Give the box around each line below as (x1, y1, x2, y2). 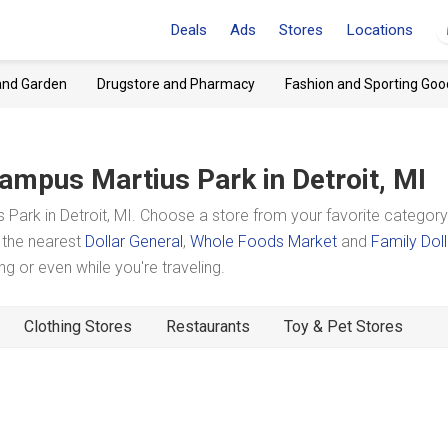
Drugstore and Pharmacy (97, 76, 255, 92)
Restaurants (166, 317, 250, 336)
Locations (346, 21, 413, 39)
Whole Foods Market (190, 232, 337, 251)
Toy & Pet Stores (284, 317, 403, 336)
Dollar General (85, 232, 183, 251)
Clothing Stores (24, 317, 132, 336)
